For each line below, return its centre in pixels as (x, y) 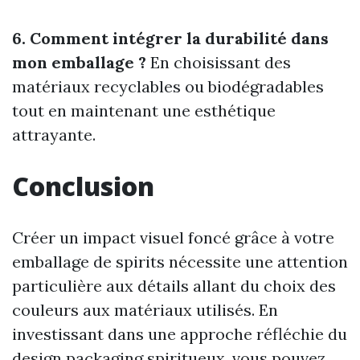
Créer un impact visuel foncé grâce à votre (173, 237)
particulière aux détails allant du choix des (174, 285)
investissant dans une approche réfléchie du (180, 333)
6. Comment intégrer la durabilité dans (170, 38)
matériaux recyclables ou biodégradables (168, 86)
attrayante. (54, 134)
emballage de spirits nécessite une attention (180, 261)
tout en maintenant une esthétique (144, 110)
